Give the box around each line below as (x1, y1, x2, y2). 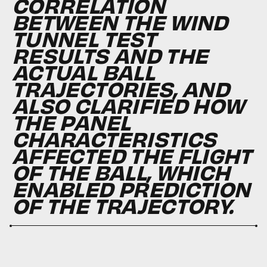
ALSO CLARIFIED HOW (12, 91, 244, 119)
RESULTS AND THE (12, 41, 208, 69)
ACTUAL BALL (12, 58, 154, 86)
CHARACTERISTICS (12, 125, 216, 153)
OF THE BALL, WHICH (12, 158, 230, 186)
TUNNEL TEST (12, 24, 156, 52)
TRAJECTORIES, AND (12, 74, 229, 103)
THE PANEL (12, 108, 131, 136)
